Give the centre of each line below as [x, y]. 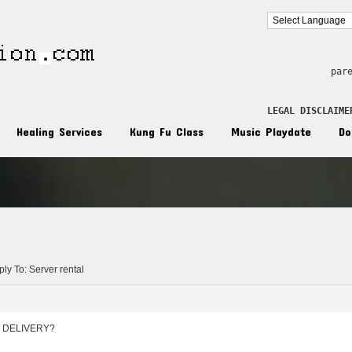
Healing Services [59, 131]
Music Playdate [271, 131]
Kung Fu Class [167, 131]
